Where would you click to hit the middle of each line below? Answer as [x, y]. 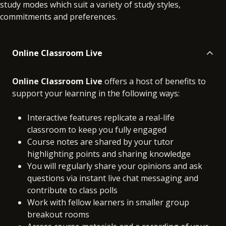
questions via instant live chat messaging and [113, 178]
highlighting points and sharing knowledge [109, 154]
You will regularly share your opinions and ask [115, 166]
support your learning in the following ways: [96, 93]
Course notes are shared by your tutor [100, 142]
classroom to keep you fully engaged [98, 129]
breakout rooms [58, 214]
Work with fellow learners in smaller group [108, 202]
